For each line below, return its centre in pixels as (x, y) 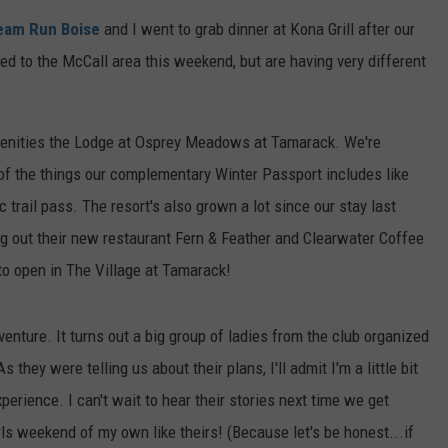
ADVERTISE (236, 60)
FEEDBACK (233, 10)
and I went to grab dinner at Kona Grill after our (257, 29)
